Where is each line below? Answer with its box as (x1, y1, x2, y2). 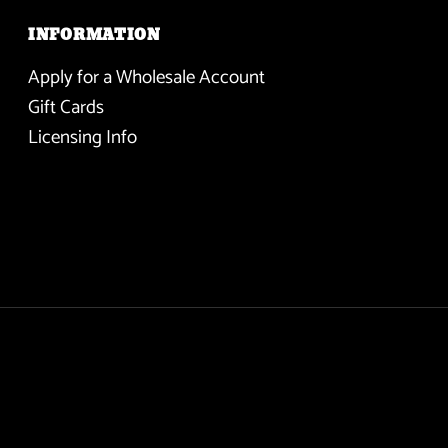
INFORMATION (28, 24, 161, 47)
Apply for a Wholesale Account (28, 62, 266, 94)
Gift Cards (28, 92, 105, 124)
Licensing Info (28, 122, 138, 154)
